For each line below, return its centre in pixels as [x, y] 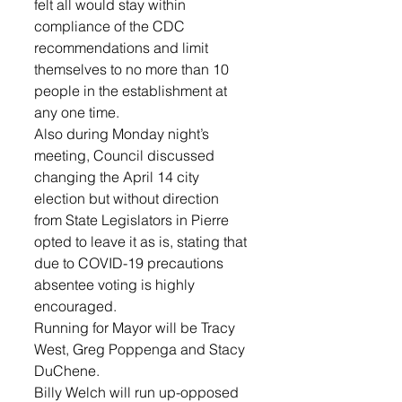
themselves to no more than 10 [133, 70]
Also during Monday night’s [123, 134]
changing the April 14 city [118, 177]
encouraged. [75, 306]
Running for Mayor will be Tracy [136, 328]
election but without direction [128, 199]
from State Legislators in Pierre [133, 220]
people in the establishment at [132, 91]
